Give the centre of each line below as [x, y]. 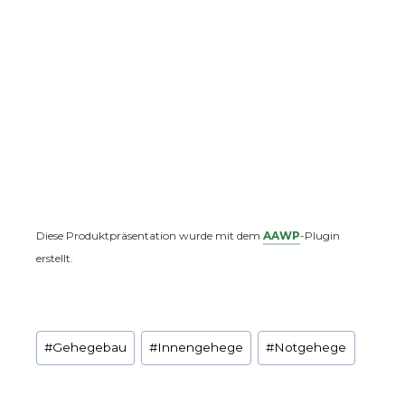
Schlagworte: [86, 334]
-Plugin [320, 235]
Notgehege [311, 348]
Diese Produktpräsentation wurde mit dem [150, 235]
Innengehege [201, 348]
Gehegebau [90, 348]
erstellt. [55, 258]
